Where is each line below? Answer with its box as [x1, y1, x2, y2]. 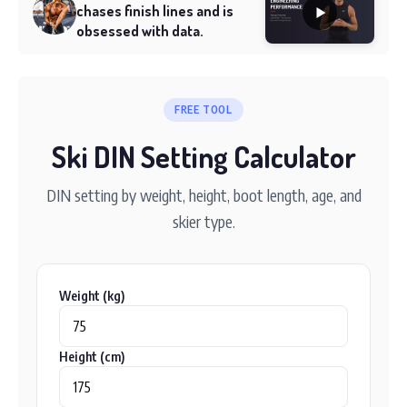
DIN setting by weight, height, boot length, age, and [45, 184, 362, 205]
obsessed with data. [76, 22, 203, 40]
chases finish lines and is [76, 2, 233, 20]
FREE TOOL [174, 103, 233, 116]
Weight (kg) [59, 288, 124, 303]
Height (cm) [59, 349, 124, 364]
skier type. [172, 211, 235, 232]
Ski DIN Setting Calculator [51, 138, 356, 175]
